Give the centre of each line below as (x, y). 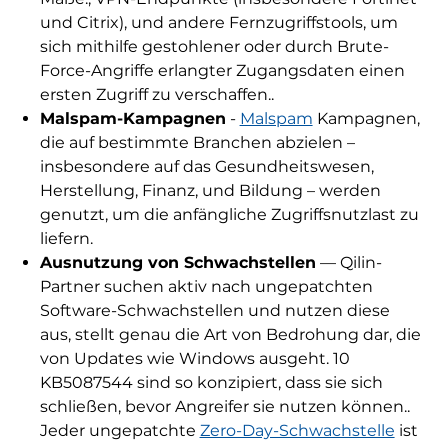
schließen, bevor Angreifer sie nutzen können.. (224, 407)
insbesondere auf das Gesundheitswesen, (206, 167)
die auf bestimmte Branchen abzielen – (197, 143)
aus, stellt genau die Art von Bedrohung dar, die (230, 335)
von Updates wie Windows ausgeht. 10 (194, 359)
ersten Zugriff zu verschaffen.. (156, 95)
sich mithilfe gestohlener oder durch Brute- (214, 47)
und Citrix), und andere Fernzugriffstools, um (218, 23)
